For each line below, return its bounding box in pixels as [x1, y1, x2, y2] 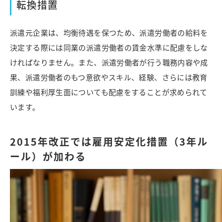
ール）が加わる [10, 149, 86, 164]
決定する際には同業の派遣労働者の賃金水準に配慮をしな [10, 42, 208, 53]
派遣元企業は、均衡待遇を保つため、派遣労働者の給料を [10, 27, 208, 38]
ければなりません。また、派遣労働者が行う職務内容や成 [10, 57, 208, 68]
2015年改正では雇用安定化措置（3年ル [10, 134, 208, 149]
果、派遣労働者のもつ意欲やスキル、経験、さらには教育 [10, 72, 208, 83]
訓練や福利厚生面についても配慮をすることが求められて [10, 87, 208, 98]
